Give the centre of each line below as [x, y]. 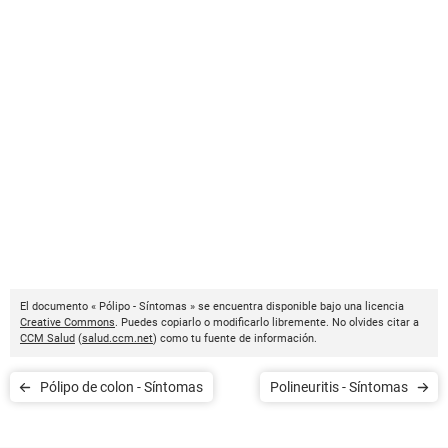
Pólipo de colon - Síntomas [121, 387]
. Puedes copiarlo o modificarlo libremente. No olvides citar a [267, 322]
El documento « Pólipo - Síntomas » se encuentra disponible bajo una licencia [212, 306]
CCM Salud [47, 338]
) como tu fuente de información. [235, 338]
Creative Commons [67, 322]
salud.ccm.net [117, 338]
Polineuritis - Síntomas [339, 387]
